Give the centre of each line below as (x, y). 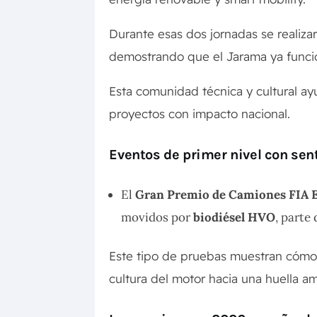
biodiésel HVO (235, 218)
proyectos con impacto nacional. (200, 114)
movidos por (157, 218)
